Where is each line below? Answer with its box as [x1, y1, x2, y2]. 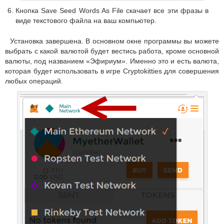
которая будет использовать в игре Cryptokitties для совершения [5, 67, 219, 75]
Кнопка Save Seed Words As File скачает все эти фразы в [15, 6, 208, 15]
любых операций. [5, 77, 63, 85]
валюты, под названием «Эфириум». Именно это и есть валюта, [5, 57, 219, 65]
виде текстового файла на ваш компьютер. [15, 16, 156, 25]
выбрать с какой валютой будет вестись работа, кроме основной [5, 47, 219, 55]
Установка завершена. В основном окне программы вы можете [10, 37, 219, 45]
